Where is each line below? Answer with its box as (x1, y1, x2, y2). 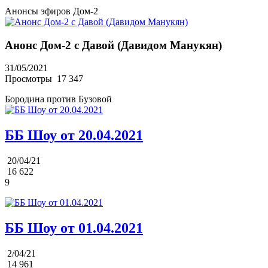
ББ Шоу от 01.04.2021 (5, 220, 143, 236)
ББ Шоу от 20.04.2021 (5, 127, 143, 144)
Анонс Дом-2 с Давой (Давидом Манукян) (5, 38, 222, 51)
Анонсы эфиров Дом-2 (5, 6, 98, 16)
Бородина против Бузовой (5, 94, 112, 105)
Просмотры (5, 74, 54, 84)
